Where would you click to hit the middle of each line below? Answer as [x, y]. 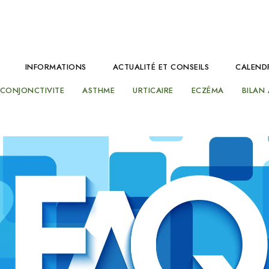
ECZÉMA [207, 90]
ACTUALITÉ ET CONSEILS [161, 67]
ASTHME [99, 90]
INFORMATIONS [56, 67]
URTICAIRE [153, 90]
